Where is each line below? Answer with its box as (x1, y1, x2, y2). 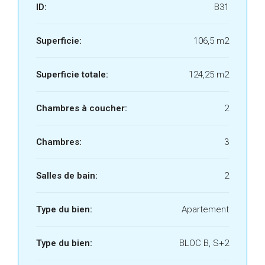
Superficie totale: (36, 69, 108, 80)
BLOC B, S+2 (179, 238, 229, 248)
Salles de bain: (36, 170, 98, 181)
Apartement (182, 204, 229, 215)
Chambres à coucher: (36, 103, 127, 114)
